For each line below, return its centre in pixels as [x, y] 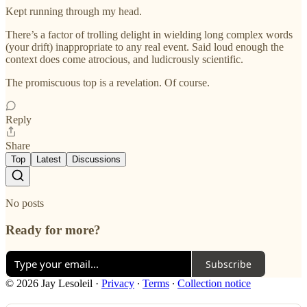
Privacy [118, 284]
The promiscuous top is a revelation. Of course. [108, 83]
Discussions [96, 160]
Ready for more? [53, 230]
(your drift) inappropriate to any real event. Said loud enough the [145, 47]
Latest [49, 160]
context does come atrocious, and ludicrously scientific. [124, 60]
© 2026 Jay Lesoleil [49, 284]
